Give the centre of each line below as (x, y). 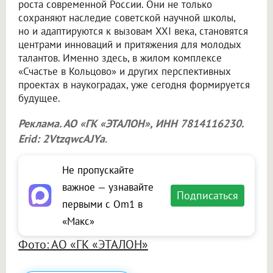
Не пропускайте (98, 170)
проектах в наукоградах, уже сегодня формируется (134, 85)
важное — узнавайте (108, 187)
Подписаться (207, 196)
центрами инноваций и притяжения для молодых (130, 45)
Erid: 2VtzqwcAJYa (62, 139)
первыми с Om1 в (102, 204)
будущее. (39, 98)
